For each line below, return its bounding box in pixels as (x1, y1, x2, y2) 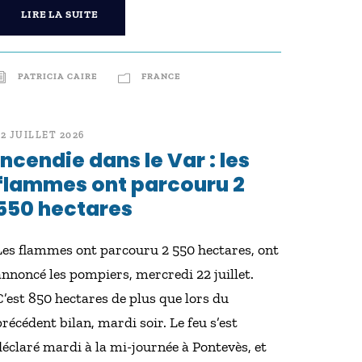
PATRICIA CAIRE (18, 71, 99, 82)
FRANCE (141, 71, 182, 82)
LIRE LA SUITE (21, 8, 99, 20)
